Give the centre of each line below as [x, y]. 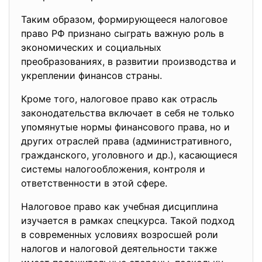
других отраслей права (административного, [126, 141]
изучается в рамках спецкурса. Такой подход [128, 220]
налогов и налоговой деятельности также [119, 249]
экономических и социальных [91, 47]
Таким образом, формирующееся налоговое [124, 19]
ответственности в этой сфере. [94, 183]
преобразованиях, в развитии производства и [129, 61]
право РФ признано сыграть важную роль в [123, 33]
